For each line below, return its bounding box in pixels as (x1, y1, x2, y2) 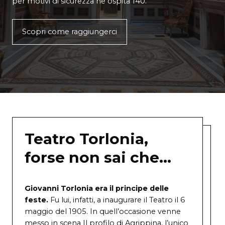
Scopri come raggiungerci (22, 27, 117, 37)
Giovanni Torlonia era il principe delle (25, 184, 169, 193)
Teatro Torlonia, (25, 130, 148, 148)
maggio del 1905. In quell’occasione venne (25, 207, 181, 216)
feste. (25, 195, 48, 205)
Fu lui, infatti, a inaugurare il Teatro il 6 (48, 195, 185, 205)
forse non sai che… (25, 148, 171, 167)
